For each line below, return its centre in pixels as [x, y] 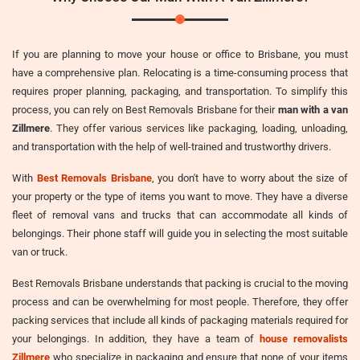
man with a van [313, 109]
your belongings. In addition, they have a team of [136, 338]
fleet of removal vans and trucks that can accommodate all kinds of [180, 215]
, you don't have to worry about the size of [250, 178]
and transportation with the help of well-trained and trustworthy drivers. [172, 146]
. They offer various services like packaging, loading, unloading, [199, 128]
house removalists [304, 338]
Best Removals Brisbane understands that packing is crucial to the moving [180, 283]
